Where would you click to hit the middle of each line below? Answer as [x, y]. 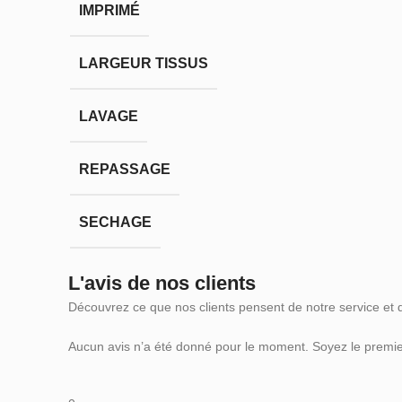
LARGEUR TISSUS [144, 64]
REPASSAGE [125, 169]
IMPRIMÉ [109, 11]
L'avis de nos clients [162, 284]
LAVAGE [109, 116]
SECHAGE [115, 222]
